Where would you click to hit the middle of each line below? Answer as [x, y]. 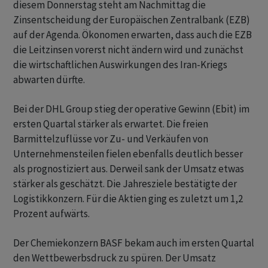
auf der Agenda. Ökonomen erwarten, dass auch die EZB [133, 35]
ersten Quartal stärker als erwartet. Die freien [111, 124]
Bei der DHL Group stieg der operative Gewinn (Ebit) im [131, 109]
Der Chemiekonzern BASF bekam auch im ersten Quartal [134, 243]
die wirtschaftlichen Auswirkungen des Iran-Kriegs [120, 65]
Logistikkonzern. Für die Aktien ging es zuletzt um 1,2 [128, 199]
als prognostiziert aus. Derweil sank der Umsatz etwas [129, 169]
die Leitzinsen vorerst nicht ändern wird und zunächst [128, 50]
